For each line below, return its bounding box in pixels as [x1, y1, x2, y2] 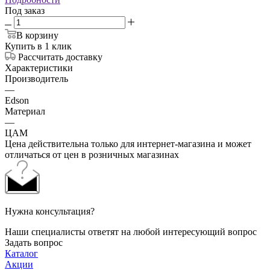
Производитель [5, 73, 68, 84]
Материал [5, 105, 45, 116]
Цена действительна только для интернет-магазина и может [5, 138, 251, 149]
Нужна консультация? [5, 206, 95, 216]
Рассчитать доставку [18, 51, 102, 62]
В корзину [16, 30, 58, 40]
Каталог [5, 248, 38, 259]
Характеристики [5, 62, 73, 73]
